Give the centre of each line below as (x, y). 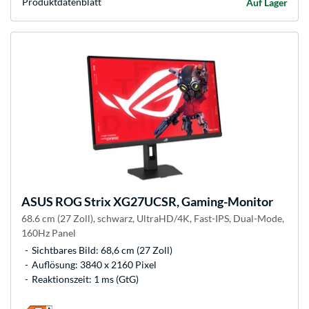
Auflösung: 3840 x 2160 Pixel (94, 264)
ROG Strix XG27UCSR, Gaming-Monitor (163, 201)
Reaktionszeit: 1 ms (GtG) (85, 279)
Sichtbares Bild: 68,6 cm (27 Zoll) (102, 250)
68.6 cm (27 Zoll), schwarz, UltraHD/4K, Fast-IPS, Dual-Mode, (153, 218)
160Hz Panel (49, 232)
